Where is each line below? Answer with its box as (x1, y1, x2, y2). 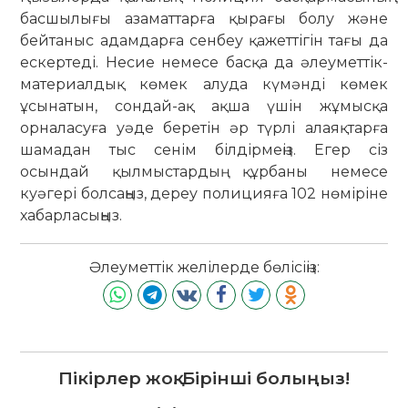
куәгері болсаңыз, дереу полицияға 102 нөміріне (20, 185, 388, 203)
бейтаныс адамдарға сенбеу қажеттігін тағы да (20, 32, 388, 50)
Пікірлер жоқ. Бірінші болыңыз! (58, 367, 350, 389)
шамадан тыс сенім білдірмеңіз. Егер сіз (20, 141, 388, 159)
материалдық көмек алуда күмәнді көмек (20, 76, 388, 94)
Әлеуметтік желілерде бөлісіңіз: (88, 259, 320, 276)
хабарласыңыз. (20, 207, 123, 225)
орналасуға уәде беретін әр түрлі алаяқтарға (20, 119, 388, 138)
